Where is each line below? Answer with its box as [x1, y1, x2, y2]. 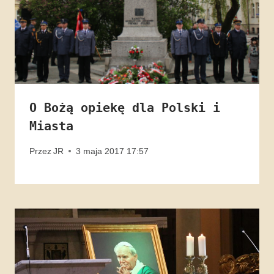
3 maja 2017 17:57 [76, 146, 149, 156]
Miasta [29, 119, 73, 134]
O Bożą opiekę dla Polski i [29, 100, 220, 116]
